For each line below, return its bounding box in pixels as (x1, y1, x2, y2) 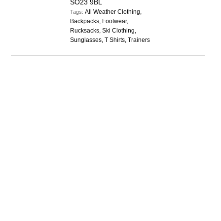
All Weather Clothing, (85, 8, 142, 15)
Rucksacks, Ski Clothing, (70, 27, 137, 34)
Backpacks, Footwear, (70, 18, 129, 25)
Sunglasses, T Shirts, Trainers (70, 37, 150, 43)
